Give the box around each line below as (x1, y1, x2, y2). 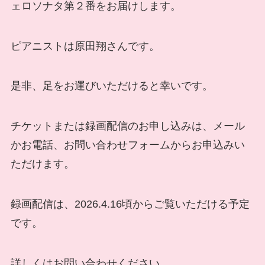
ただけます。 (10, 158, 75, 170)
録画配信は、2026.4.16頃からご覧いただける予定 (10, 198, 250, 211)
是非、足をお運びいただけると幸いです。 (10, 80, 213, 92)
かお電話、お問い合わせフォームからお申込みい (10, 139, 245, 151)
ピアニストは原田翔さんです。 (10, 40, 160, 52)
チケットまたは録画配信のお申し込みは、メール (10, 120, 245, 132)
